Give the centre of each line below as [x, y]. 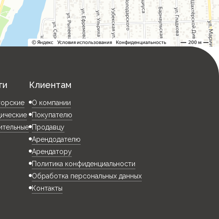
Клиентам [50, 85]
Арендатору [52, 152]
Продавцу [48, 127]
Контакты [47, 188]
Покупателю [52, 115]
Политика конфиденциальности [84, 164]
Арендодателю [56, 139]
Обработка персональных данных [87, 176]
